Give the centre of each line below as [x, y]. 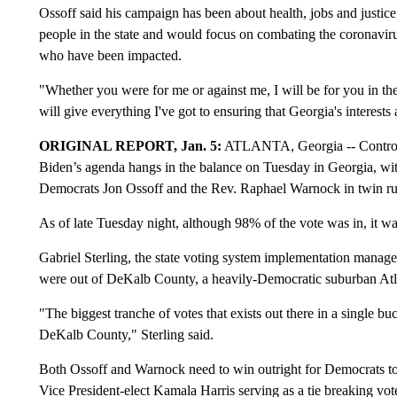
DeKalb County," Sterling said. [128, 335]
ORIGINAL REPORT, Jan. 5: [130, 146]
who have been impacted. [110, 55]
